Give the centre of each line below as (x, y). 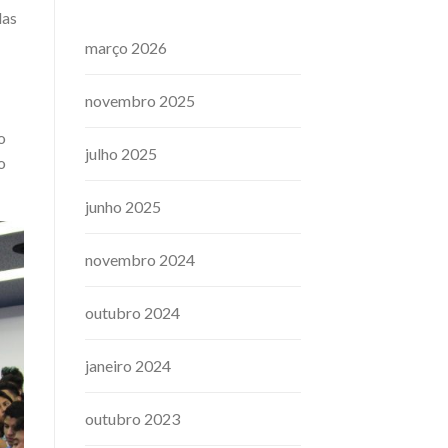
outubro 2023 (132, 419)
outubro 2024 (132, 313)
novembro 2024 (139, 260)
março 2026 (125, 48)
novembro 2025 (139, 101)
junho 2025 (122, 207)
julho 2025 (120, 154)
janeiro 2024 (127, 366)
